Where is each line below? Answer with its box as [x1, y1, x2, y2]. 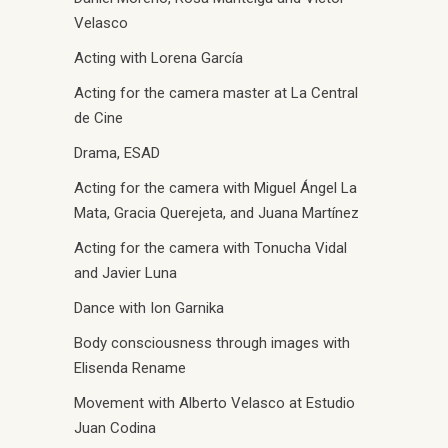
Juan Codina [74, 418, 156, 437]
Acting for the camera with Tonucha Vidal [74, 238, 347, 257]
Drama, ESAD [74, 143, 160, 162]
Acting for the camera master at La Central [74, 83, 358, 102]
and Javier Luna [74, 263, 177, 282]
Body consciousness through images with [74, 333, 350, 352]
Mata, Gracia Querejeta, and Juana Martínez [74, 203, 359, 222]
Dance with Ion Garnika [74, 298, 224, 317]
